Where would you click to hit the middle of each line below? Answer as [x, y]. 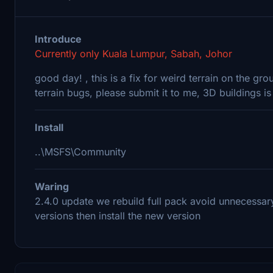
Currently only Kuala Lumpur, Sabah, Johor [133, 53]
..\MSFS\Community [80, 151]
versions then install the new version [118, 215]
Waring [52, 186]
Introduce [58, 39]
